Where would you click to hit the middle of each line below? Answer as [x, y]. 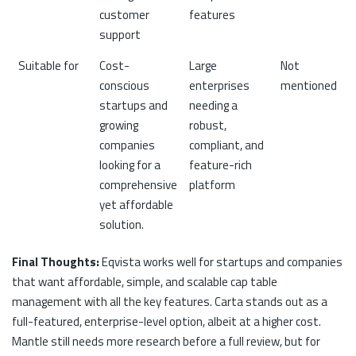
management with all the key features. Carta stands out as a [170, 302]
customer [124, 15]
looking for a [130, 165]
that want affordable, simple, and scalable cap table [145, 282]
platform [212, 185]
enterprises [219, 86]
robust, [207, 126]
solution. [121, 225]
